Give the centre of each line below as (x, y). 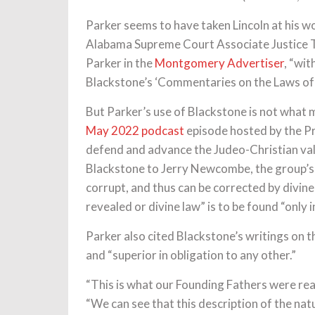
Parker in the (120, 63)
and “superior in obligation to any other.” (191, 255)
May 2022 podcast (135, 130)
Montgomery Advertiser (219, 63)
